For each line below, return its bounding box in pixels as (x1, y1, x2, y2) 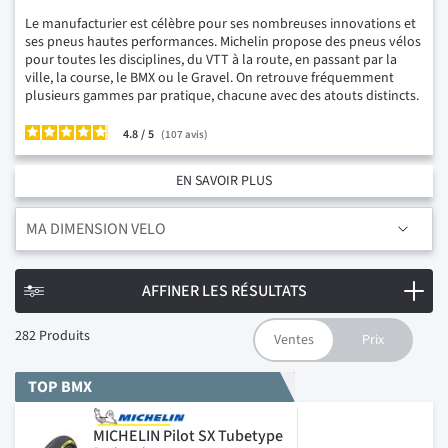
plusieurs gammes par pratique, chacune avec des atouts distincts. (25, 85, 419, 106)
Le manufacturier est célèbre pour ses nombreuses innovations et (25, 13, 416, 34)
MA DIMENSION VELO (26, 217, 166, 240)
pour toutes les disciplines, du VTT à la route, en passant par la (25, 49, 397, 70)
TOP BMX (28, 375, 92, 398)
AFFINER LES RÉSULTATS (141, 279, 307, 302)
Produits (36, 325, 90, 346)
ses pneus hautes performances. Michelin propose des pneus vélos (25, 31, 421, 52)
